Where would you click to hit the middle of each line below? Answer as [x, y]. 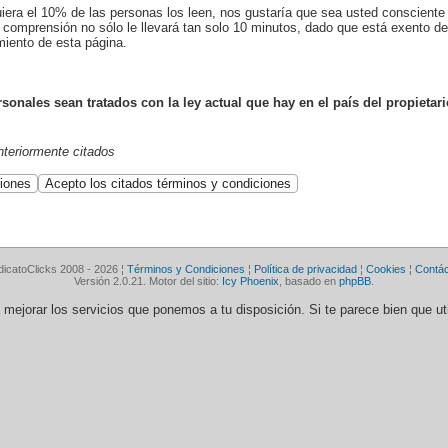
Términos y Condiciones [185, 269]
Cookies [385, 269]
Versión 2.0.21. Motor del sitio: [148, 281]
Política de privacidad [305, 269]
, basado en [309, 281]
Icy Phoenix [250, 281]
